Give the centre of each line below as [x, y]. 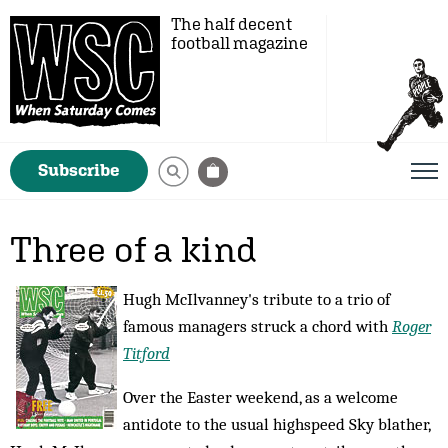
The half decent [231, 24]
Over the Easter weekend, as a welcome [260, 397]
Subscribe [79, 170]
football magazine [239, 43]
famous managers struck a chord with [257, 326]
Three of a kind [134, 249]
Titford [146, 353]
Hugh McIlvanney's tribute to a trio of [256, 299]
